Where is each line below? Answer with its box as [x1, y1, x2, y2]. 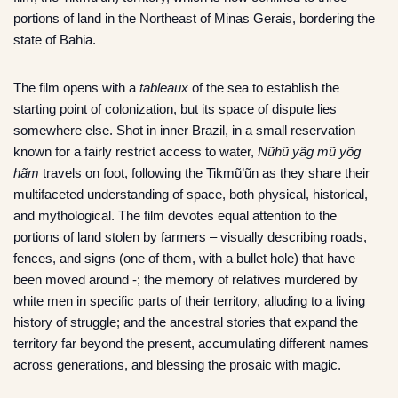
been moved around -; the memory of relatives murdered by [13, 272, 358, 288]
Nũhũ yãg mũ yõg [258, 144, 361, 160]
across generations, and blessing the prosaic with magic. [13, 357, 341, 373]
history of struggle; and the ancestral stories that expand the [13, 314, 358, 330]
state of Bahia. [13, 32, 96, 48]
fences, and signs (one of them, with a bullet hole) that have [13, 251, 355, 267]
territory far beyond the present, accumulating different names [13, 336, 369, 352]
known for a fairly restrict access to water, [13, 144, 258, 160]
